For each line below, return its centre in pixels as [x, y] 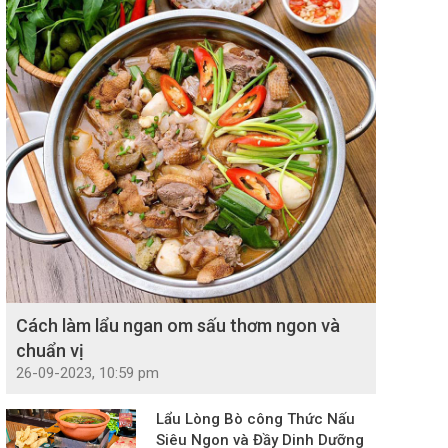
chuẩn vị [50, 351]
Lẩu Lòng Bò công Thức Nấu [255, 419]
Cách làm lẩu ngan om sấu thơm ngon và [178, 326]
